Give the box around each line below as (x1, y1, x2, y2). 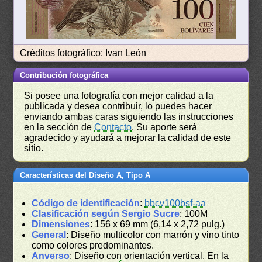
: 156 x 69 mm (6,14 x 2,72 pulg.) (90, 219, 225, 230)
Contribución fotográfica (20, 71, 109, 80)
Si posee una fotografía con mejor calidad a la (24, 91, 214, 101)
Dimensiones (32, 219, 91, 230)
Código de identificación (32, 198, 140, 209)
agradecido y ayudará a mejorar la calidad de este (24, 133, 232, 143)
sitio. (24, 143, 44, 154)
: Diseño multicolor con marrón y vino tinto (66, 230, 240, 240)
